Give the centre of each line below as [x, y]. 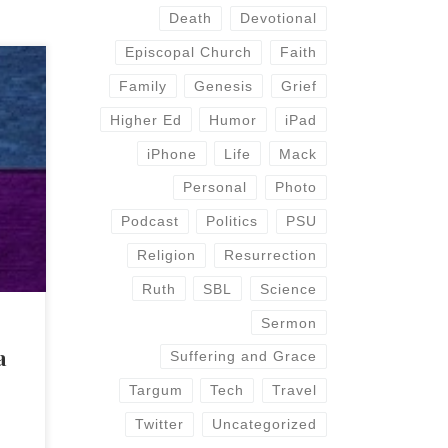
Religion [167, 255]
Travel [294, 390]
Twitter [160, 424]
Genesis [224, 85]
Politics [232, 221]
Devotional [278, 18]
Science [288, 288]
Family [143, 85]
